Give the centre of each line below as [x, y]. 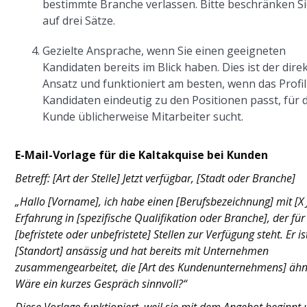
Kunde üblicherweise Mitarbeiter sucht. [143, 116]
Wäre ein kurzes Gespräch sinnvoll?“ [101, 283]
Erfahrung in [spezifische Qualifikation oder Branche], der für [160, 218]
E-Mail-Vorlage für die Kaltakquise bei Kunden [142, 155]
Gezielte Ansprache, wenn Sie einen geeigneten [164, 50]
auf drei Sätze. [79, 20]
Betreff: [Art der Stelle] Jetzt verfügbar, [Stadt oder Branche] [156, 178]
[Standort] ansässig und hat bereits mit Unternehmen [142, 250]
